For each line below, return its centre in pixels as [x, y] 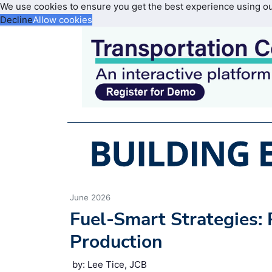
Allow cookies [63, 20]
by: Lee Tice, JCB [110, 264]
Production [116, 242]
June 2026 [90, 197]
